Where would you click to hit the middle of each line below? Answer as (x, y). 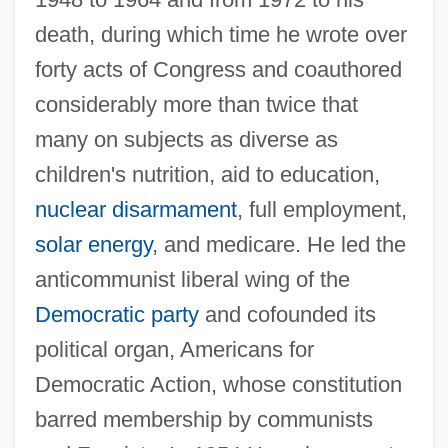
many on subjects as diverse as (186, 139)
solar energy (93, 244)
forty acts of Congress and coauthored (218, 69)
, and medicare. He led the (278, 244)
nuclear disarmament (135, 209)
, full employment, (321, 209)
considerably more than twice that (196, 104)
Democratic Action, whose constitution (218, 384)
